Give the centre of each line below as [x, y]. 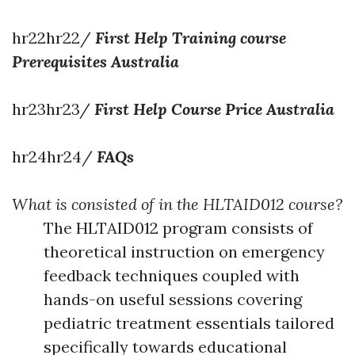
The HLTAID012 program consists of [178, 228]
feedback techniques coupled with [172, 275]
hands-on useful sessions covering [173, 299]
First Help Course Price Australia [214, 109]
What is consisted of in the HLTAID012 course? [177, 204]
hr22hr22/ [53, 38]
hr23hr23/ [53, 109]
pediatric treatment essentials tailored [189, 323]
